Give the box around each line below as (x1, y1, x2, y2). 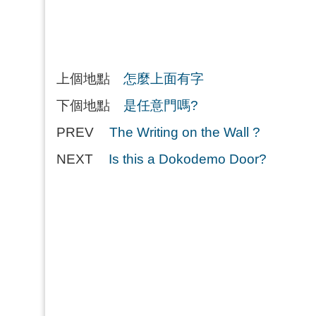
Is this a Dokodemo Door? (109, 151, 267, 167)
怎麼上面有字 (123, 71, 204, 87)
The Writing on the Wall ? (109, 124, 260, 140)
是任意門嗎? (123, 97, 198, 114)
